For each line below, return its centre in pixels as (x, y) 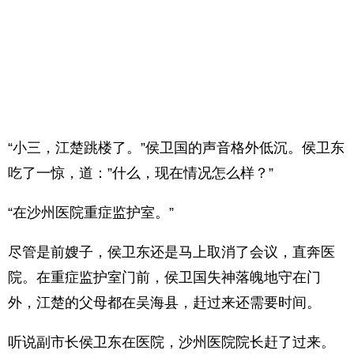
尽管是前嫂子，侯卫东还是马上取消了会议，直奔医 (171, 252)
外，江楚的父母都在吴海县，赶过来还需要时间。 (164, 303)
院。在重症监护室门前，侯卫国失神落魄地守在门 (164, 277)
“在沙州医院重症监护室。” (91, 213)
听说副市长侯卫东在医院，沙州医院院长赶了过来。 (171, 342)
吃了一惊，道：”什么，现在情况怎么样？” (141, 173)
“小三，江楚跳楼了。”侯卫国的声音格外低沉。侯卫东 (176, 148)
